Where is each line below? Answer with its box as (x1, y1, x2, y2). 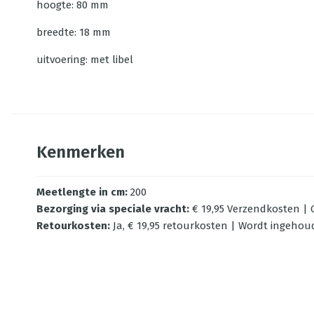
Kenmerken (36, 142, 125, 162)
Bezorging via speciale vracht (36, 203, 186, 215)
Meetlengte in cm (36, 186, 125, 198)
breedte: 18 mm (36, 26, 111, 39)
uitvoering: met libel (36, 53, 133, 66)
